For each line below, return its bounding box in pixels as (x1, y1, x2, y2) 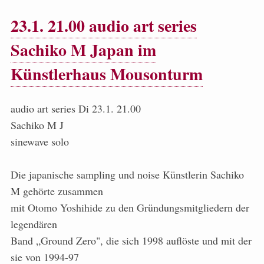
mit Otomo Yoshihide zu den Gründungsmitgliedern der (11, 200, 249, 215)
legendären (11, 217, 57, 232)
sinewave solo (11, 134, 69, 149)
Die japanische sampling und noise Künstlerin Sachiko (11, 167, 244, 182)
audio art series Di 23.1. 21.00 (11, 101, 141, 116)
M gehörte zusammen (11, 184, 103, 199)
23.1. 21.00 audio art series (11, 14, 197, 38)
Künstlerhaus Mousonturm (11, 62, 203, 87)
